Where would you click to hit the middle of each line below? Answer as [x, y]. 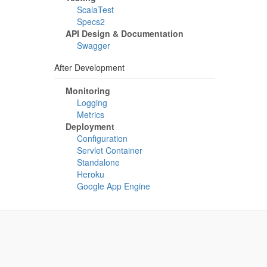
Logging [92, 103]
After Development [89, 67]
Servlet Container [110, 150]
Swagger [94, 45]
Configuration [102, 138]
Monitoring [88, 91]
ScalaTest [95, 10]
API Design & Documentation [125, 33]
